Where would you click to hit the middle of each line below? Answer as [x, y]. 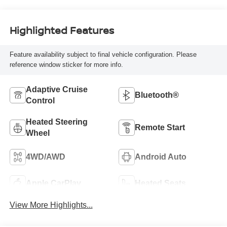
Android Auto [161, 157]
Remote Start [160, 128]
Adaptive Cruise [56, 90]
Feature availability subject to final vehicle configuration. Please [103, 55]
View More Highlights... [51, 205]
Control [40, 101]
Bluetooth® [157, 95]
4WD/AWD [45, 157]
